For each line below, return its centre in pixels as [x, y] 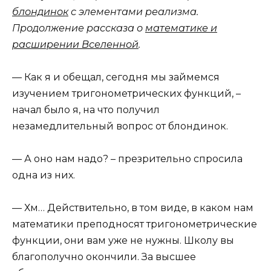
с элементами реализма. [133, 11]
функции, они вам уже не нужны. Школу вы [123, 241]
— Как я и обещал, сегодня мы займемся [116, 77]
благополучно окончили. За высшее [104, 257]
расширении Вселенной [75, 44]
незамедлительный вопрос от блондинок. [120, 126]
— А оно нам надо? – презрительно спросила [127, 159]
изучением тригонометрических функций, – [126, 93]
